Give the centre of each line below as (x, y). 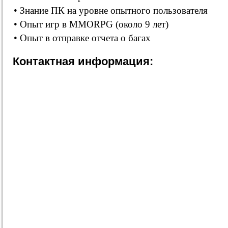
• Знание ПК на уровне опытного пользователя (111, 10)
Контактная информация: (83, 61)
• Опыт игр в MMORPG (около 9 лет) (91, 24)
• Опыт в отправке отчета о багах (82, 38)
